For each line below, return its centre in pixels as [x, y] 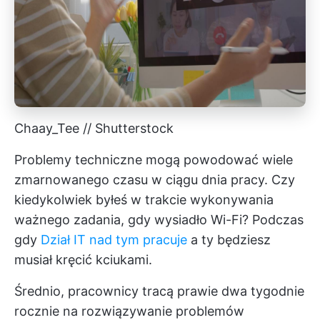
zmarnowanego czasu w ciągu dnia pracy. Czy [155, 180]
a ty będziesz [229, 240]
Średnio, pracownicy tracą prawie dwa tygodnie [159, 291]
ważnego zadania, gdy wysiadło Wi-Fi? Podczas [159, 220]
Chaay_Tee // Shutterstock [94, 129]
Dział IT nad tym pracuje [114, 240]
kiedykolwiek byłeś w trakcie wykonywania [144, 200]
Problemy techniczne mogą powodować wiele [154, 160]
